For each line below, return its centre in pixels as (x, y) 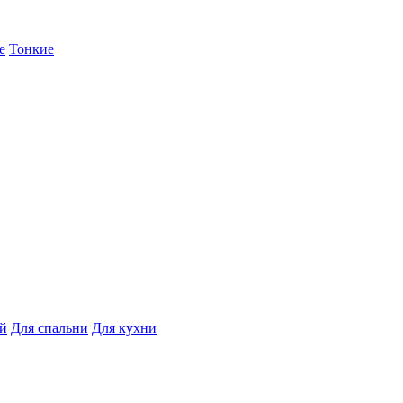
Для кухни (124, 328)
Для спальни (49, 328)
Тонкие (31, 49)
